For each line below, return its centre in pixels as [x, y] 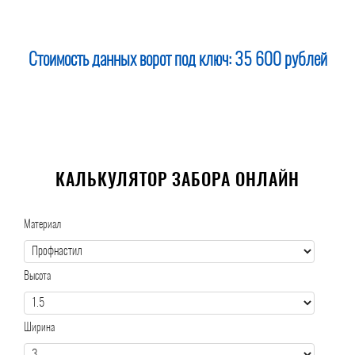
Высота [37, 277]
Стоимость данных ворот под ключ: [131, 60]
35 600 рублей [281, 60]
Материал [42, 225]
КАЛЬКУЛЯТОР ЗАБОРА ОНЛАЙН [177, 181]
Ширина [39, 328]
